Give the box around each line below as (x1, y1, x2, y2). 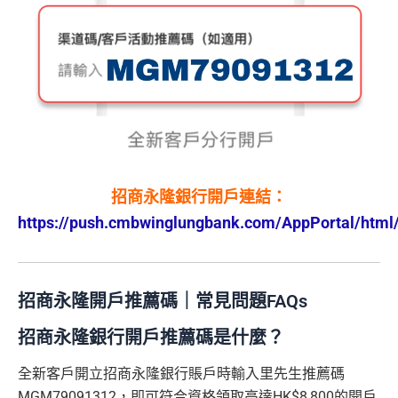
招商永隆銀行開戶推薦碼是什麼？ (18, 327, 284, 349)
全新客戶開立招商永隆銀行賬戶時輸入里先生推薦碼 (18, 365, 345, 383)
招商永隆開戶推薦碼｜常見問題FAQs (18, 291, 307, 313)
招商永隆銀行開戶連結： (111, 187, 287, 207)
